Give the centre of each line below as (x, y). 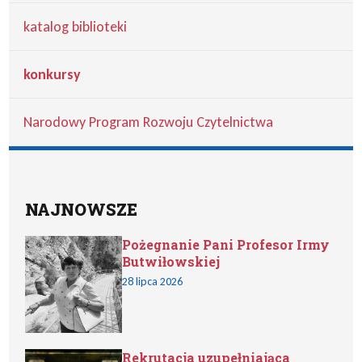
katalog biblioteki (76, 27)
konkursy (53, 74)
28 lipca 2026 (153, 282)
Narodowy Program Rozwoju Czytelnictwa (149, 122)
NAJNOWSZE (82, 209)
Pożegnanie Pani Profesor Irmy (226, 244)
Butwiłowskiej (171, 261)
